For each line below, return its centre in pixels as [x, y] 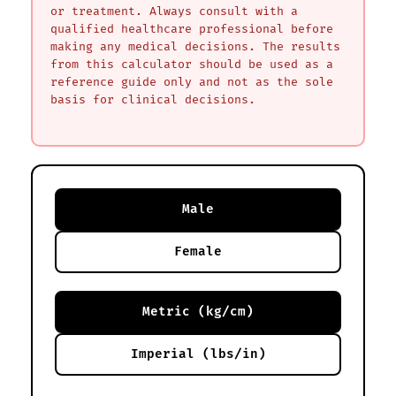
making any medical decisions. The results [195, 46]
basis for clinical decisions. [153, 99]
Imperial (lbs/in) [198, 354]
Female [198, 251]
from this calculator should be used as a [192, 64]
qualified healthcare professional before [192, 29]
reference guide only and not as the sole [192, 82]
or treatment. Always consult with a [174, 11]
